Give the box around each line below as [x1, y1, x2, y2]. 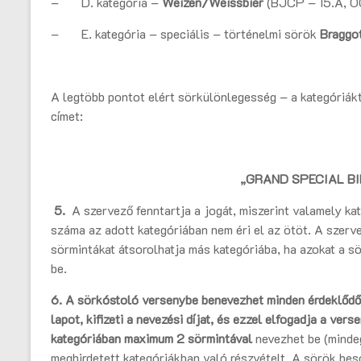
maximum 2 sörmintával [124, 330, 255, 347]
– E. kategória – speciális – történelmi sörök [51, 25, 320, 43]
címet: [51, 107, 83, 125]
